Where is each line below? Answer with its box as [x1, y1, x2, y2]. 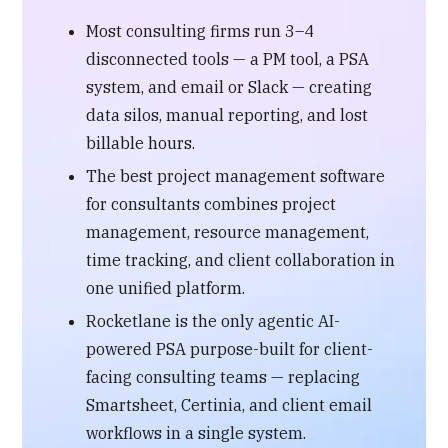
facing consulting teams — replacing [86, 366, 361, 387]
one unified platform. [86, 277, 246, 298]
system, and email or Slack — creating [86, 76, 373, 97]
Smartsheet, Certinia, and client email [86, 394, 373, 415]
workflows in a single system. [86, 422, 307, 443]
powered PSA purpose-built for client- [86, 338, 374, 359]
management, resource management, [86, 221, 370, 242]
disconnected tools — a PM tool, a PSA [86, 48, 370, 69]
